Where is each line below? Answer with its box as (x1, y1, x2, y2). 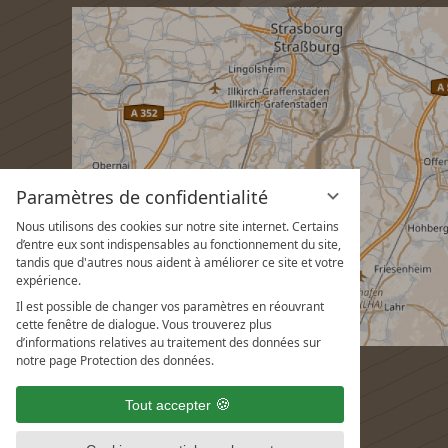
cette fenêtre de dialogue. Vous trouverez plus (16, 316, 272, 333)
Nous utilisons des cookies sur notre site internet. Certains (16, 218, 339, 235)
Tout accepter (125, 396, 211, 413)
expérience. (16, 272, 81, 289)
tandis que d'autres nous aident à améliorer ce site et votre (16, 254, 344, 271)
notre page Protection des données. (16, 352, 214, 369)
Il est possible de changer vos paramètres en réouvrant (16, 298, 324, 315)
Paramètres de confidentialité (16, 185, 268, 209)
